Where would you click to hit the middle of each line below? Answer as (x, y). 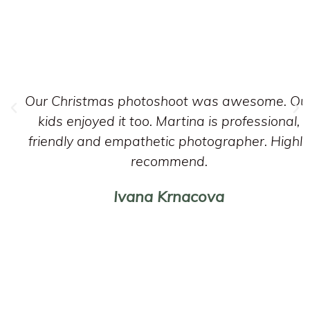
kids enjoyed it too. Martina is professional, (169, 120)
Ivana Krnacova (169, 196)
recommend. (169, 161)
